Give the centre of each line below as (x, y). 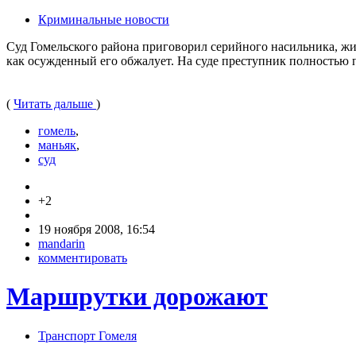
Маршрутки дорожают (137, 297)
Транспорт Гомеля (87, 335)
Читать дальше (55, 103)
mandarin (62, 243)
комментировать (83, 257)
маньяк (57, 145)
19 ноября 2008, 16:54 (97, 229)
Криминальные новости (104, 19)
